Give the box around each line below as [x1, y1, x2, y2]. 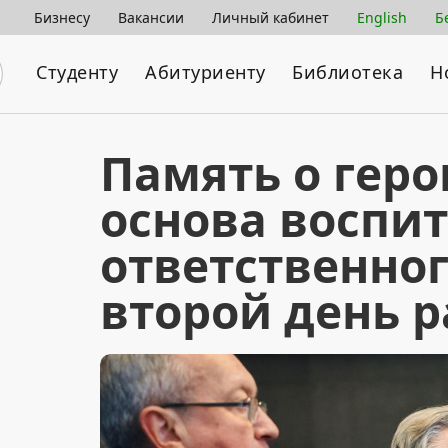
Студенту [36, 60, 119, 84]
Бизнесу [34, 8, 90, 27]
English [357, 8, 407, 27]
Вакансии [118, 8, 184, 27]
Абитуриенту [145, 60, 266, 84]
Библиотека [292, 60, 404, 84]
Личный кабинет [212, 8, 329, 27]
